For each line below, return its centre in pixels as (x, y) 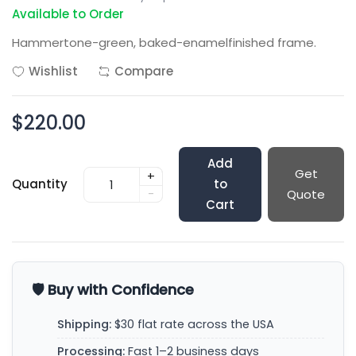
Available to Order (68, 14)
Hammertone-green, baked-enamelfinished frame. (164, 43)
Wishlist (53, 71)
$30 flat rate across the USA (193, 324)
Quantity (40, 184)
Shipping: (84, 324)
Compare (144, 71)
